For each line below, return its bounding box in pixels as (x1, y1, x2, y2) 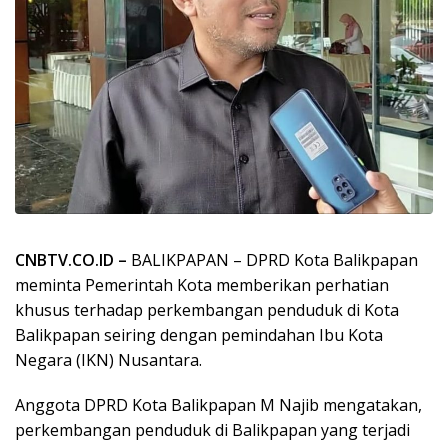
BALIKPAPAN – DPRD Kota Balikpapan (131, 248, 418, 271)
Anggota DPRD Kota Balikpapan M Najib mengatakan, (15, 393, 422, 416)
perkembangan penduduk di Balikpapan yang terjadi (15, 418, 410, 441)
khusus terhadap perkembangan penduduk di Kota (15, 298, 399, 321)
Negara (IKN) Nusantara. (15, 348, 202, 371)
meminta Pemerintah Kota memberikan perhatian (15, 273, 389, 296)
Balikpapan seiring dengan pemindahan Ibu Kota (15, 323, 383, 346)
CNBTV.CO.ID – (15, 248, 131, 271)
